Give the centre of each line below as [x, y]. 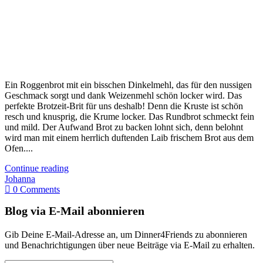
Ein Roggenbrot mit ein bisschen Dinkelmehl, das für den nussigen [128, 85]
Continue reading [37, 168]
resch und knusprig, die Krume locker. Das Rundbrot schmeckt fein [129, 116]
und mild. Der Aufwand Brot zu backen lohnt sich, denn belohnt [124, 127]
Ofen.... [19, 148]
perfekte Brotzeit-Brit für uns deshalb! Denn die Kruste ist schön [124, 106]
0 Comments [35, 189]
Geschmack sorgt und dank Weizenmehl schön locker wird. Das [123, 95]
